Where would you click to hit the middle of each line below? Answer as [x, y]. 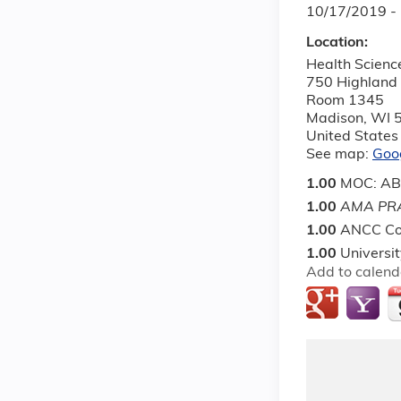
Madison [335, 119]
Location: [339, 43]
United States [352, 137]
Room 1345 [345, 102]
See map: [339, 155]
